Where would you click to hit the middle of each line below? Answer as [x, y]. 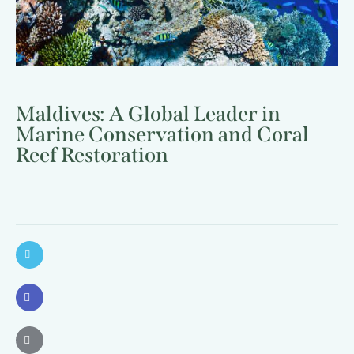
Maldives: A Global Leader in [148, 114]
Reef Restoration [92, 155]
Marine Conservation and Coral [162, 135]
